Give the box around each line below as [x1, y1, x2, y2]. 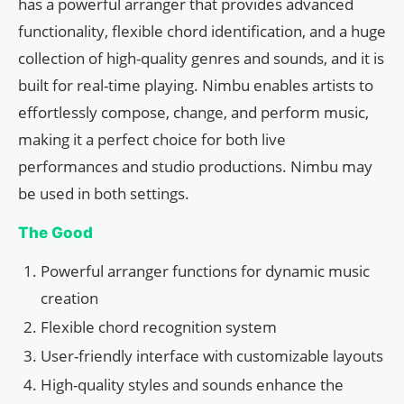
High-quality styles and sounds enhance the [41, 374, 344, 396]
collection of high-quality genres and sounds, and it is [18, 48, 384, 69]
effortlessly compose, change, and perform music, [18, 102, 369, 124]
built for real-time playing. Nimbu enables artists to [18, 75, 373, 96]
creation [41, 288, 98, 309]
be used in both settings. [18, 183, 189, 205]
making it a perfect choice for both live [18, 129, 286, 151]
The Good [18, 224, 93, 243]
